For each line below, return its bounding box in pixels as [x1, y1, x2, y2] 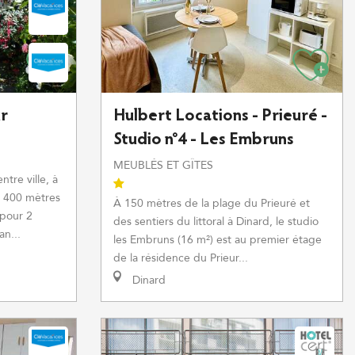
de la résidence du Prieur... [113, 250, 248, 265]
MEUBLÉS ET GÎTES [113, 158, 213, 173]
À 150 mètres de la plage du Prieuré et [113, 196, 310, 211]
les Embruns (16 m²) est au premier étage [113, 232, 322, 247]
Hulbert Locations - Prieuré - [113, 108, 327, 125]
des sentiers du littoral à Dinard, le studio [113, 214, 319, 229]
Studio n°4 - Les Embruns [113, 132, 294, 149]
